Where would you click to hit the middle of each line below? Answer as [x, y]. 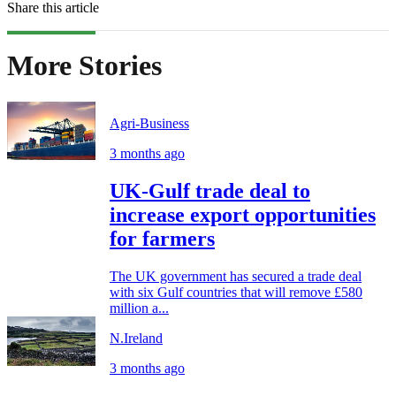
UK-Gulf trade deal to [210, 190]
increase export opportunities [243, 214]
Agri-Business [149, 123]
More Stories [84, 66]
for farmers [162, 238]
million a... [139, 308]
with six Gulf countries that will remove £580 [236, 292]
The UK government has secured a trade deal [236, 276]
